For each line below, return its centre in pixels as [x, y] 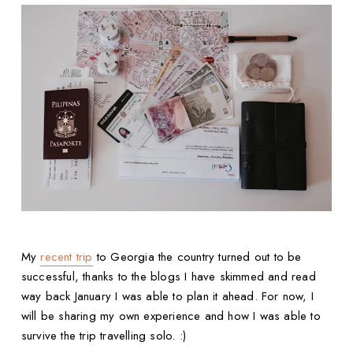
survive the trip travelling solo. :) [104, 336]
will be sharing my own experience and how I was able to [171, 316]
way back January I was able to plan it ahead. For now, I [167, 297]
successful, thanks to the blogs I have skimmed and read [168, 277]
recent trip [67, 257]
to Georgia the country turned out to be [197, 257]
